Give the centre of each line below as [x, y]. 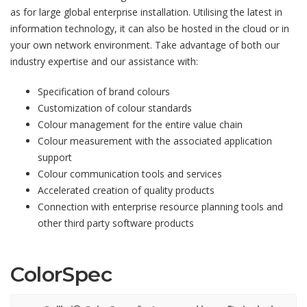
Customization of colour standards [115, 108]
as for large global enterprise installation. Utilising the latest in [146, 12]
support [55, 157]
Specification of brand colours [104, 91]
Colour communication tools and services [130, 174]
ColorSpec [61, 274]
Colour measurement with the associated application [155, 141]
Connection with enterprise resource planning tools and [160, 207]
